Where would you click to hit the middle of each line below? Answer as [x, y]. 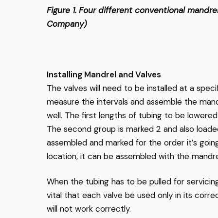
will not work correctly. [89, 209]
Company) [67, 24]
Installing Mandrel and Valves [104, 74]
